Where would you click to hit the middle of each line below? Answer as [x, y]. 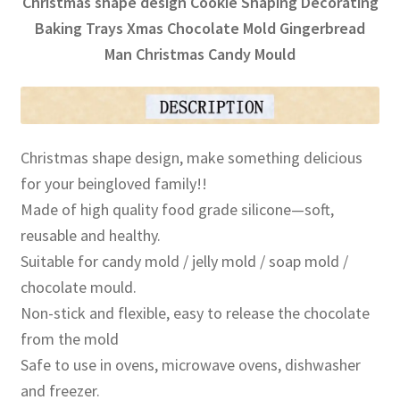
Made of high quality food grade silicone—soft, [177, 210]
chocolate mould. [78, 287]
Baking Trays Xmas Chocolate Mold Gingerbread [200, 28]
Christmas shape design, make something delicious [191, 158]
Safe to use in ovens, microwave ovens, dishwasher [190, 365]
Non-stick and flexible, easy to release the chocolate [195, 313]
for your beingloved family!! [113, 184]
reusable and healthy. [90, 236]
